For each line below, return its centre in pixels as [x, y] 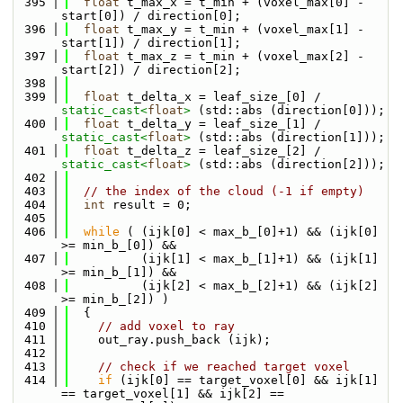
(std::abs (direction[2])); [288, 164]
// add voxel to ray [166, 326]
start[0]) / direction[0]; [151, 16]
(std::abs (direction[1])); [288, 137]
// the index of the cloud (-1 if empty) [224, 191]
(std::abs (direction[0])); [288, 110]
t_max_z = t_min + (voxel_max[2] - [242, 56]
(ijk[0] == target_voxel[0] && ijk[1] [246, 380]
